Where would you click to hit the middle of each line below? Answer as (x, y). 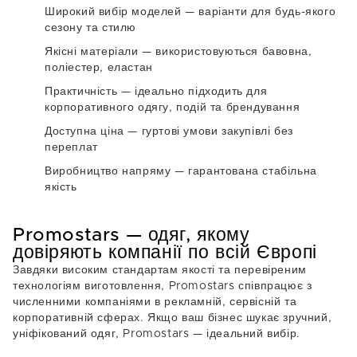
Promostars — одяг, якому (131, 235)
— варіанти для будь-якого (259, 12)
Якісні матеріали (92, 52)
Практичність (81, 92)
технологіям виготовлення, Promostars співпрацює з (163, 286)
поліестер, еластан (99, 68)
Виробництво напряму (108, 171)
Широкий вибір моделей (113, 12)
